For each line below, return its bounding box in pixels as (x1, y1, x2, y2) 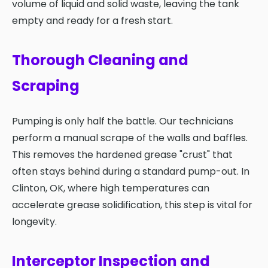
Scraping (12, 76, 80, 96)
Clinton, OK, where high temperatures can (12, 181, 209, 196)
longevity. (12, 215, 57, 229)
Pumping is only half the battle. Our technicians (12, 114, 233, 129)
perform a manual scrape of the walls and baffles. (12, 131, 248, 145)
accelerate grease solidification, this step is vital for (12, 198, 252, 212)
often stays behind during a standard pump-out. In (12, 165, 249, 179)
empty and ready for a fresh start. (12, 14, 173, 28)
